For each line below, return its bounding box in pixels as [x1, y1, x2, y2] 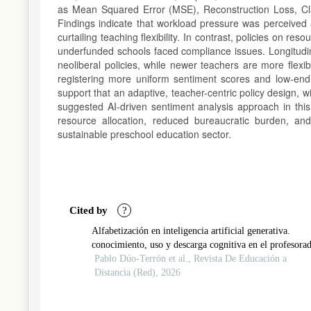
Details [53, 178, 100, 201]
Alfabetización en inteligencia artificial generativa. [91, 225, 290, 236]
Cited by [69, 204, 111, 216]
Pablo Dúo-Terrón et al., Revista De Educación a [94, 253, 287, 264]
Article [53, 161, 96, 184]
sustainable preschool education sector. [58, 126, 231, 141]
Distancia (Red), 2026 [94, 267, 180, 278]
